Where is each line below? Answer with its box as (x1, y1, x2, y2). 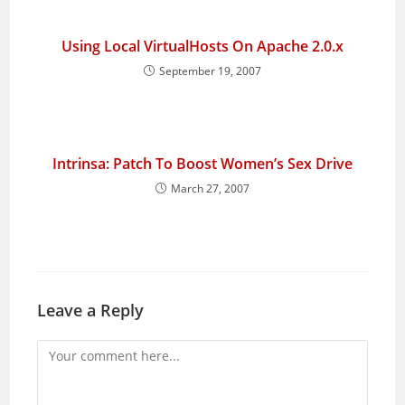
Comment (36, 342, 96, 359)
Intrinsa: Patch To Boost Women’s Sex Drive (52, 154, 353, 174)
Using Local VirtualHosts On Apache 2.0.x (61, 36, 344, 56)
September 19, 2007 (159, 63, 261, 79)
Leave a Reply (37, 299, 145, 321)
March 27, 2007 (171, 181, 250, 196)
